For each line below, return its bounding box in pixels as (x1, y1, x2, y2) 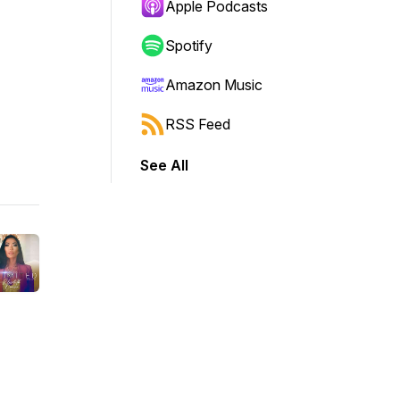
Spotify (165, 37, 212, 54)
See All (140, 156, 188, 174)
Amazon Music (165, 76, 262, 94)
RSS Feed (165, 115, 230, 133)
